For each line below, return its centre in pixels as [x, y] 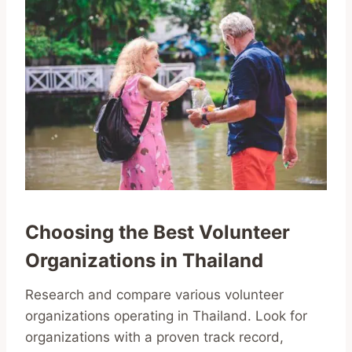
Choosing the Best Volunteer [158, 232]
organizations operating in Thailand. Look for [166, 315]
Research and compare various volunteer [154, 294]
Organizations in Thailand [144, 260]
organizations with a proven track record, [154, 337]
